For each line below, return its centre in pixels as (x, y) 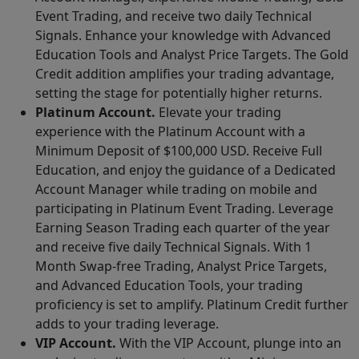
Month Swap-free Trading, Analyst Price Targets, (181, 266)
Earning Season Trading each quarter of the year (183, 228)
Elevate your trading (220, 113)
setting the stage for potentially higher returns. (179, 93)
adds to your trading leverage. (127, 324)
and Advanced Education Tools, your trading (169, 286)
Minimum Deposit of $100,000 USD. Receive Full (179, 151)
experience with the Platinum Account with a (170, 132)
